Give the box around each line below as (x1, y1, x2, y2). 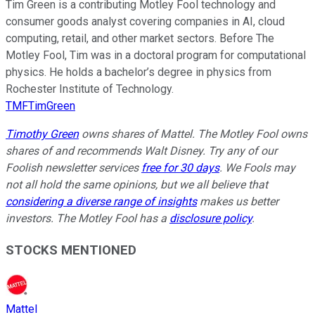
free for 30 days (141, 161, 219, 175)
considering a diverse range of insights (6, 195, 197, 209)
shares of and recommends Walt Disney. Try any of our (6, 144, 277, 158)
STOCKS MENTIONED (6, 242, 136, 258)
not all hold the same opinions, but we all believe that (6, 178, 268, 192)
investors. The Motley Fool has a (6, 212, 169, 226)
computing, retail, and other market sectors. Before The (6, 32, 274, 46)
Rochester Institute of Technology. (6, 82, 174, 96)
